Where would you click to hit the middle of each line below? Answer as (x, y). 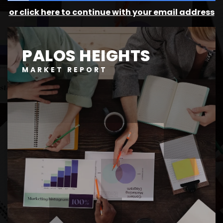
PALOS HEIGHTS (86, 55)
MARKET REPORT (65, 69)
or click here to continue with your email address (111, 12)
